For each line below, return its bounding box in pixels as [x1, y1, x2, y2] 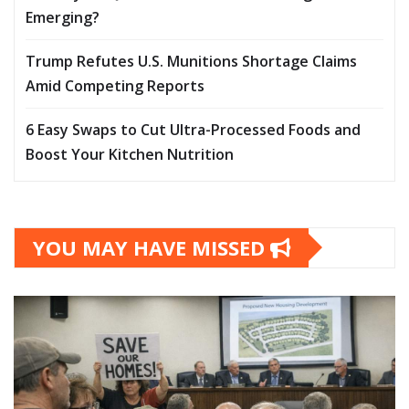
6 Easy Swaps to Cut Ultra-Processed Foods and [26, 119, 361, 140]
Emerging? [26, 6, 100, 27]
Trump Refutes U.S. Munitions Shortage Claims [26, 50, 357, 71]
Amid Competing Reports [26, 75, 204, 96]
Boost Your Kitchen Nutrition [26, 143, 234, 164]
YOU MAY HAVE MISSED [33, 233, 270, 261]
